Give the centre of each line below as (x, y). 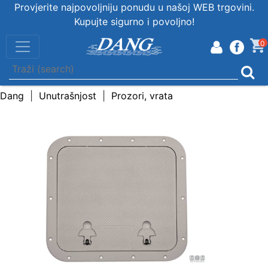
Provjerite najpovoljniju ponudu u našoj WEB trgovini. (134, 7)
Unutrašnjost (68, 96)
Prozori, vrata (142, 96)
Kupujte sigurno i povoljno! (134, 22)
